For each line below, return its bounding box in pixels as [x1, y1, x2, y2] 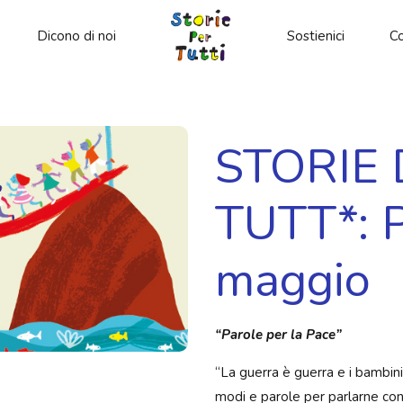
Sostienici [287, 27, 345, 45]
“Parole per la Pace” [215, 326, 342, 344]
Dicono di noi [37, 27, 116, 45]
